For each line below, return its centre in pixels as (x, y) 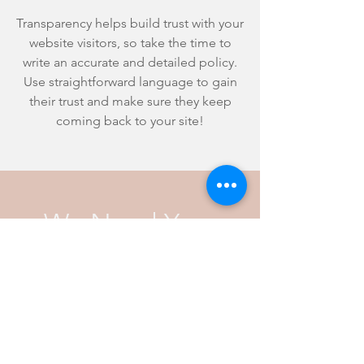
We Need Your (130, 223)
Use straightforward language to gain (130, 82)
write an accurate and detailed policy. (130, 62)
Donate (130, 293)
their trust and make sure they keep (130, 101)
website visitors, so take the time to (130, 43)
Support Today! (130, 254)
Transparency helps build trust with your (130, 23)
